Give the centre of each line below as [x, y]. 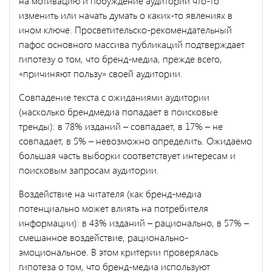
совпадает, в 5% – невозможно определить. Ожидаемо [135, 140]
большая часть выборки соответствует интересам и [127, 155]
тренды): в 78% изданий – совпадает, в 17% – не [121, 126]
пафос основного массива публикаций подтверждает [132, 44]
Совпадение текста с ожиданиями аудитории [114, 97]
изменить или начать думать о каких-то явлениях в [126, 15]
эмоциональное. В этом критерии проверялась [118, 251]
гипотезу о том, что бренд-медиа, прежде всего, [121, 58]
